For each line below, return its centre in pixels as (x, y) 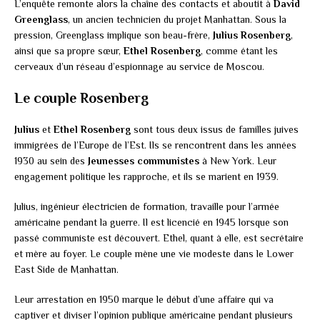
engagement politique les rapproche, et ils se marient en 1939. (146, 176)
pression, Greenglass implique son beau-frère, (114, 35)
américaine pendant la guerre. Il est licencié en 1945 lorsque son (151, 222)
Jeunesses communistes (144, 160)
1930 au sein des (51, 160)
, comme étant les (239, 50)
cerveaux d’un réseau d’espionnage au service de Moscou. (139, 66)
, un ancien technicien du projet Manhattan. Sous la (177, 19)
